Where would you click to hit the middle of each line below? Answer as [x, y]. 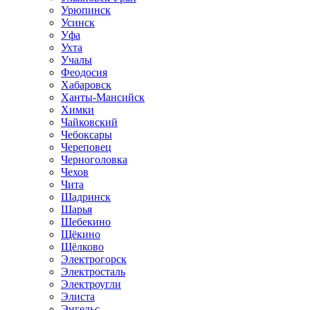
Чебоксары [86, 135]
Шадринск [86, 197]
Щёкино [81, 234]
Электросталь [93, 272]
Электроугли [91, 284]
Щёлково [82, 247]
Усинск [78, 22]
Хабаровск [86, 85]
